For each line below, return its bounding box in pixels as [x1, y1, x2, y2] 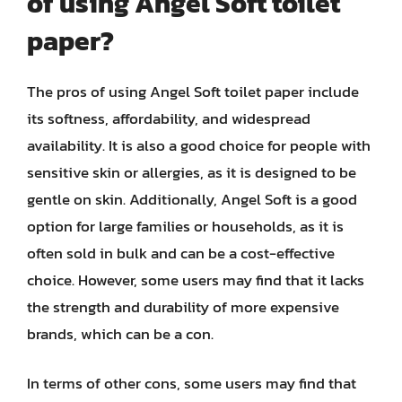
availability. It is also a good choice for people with [27, 133, 371, 157]
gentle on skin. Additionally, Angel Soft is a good [27, 187, 357, 211]
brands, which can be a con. [27, 321, 214, 345]
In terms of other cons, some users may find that [27, 371, 356, 395]
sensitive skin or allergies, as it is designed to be [27, 160, 356, 184]
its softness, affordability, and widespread [27, 106, 310, 130]
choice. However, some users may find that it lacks [27, 267, 364, 292]
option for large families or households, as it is [27, 214, 344, 238]
